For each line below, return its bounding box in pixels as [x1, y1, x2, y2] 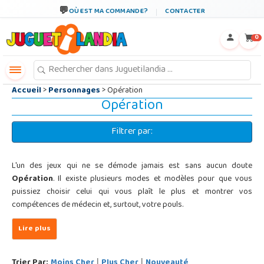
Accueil [12, 82, 43, 100]
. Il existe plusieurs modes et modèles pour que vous [53, 171, 252, 188]
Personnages [48, 82, 100, 100]
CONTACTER [165, 5, 205, 19]
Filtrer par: [111, 123, 153, 141]
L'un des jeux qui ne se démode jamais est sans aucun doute [12, 158, 252, 175]
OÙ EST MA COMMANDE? [68, 5, 148, 19]
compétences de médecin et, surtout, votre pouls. [12, 197, 183, 214]
